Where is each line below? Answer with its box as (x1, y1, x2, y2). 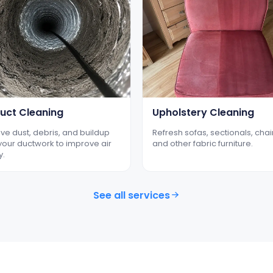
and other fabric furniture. (152, 137, 253, 149)
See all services (93, 188, 170, 202)
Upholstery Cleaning (152, 105, 254, 119)
